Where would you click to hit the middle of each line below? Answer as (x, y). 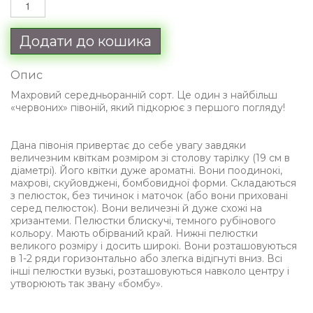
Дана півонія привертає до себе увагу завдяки (128, 145)
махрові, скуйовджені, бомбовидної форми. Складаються (153, 183)
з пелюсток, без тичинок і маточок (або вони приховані (149, 196)
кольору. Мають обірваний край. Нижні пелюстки (134, 233)
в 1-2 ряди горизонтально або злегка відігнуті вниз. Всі (146, 259)
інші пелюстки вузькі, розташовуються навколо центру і (150, 271)
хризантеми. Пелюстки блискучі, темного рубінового (143, 221)
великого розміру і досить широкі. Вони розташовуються (154, 246)
